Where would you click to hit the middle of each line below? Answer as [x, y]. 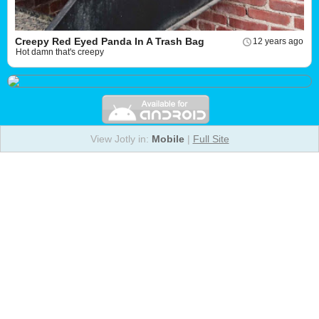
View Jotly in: [121, 139]
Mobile [168, 139]
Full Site [211, 139]
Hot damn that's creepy [60, 52]
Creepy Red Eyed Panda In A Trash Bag [110, 41]
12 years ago [278, 41]
